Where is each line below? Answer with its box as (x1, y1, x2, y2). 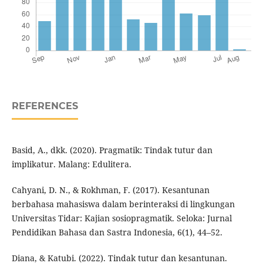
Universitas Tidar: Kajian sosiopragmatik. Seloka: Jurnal (11, 213, 232, 224)
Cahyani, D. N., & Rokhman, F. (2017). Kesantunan (11, 184, 210, 196)
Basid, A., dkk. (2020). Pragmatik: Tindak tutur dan (11, 144, 213, 156)
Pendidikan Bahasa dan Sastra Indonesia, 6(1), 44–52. (11, 227, 222, 238)
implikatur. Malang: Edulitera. (11, 159, 131, 170)
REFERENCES (11, 100, 78, 112)
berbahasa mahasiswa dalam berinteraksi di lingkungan (11, 198, 235, 210)
